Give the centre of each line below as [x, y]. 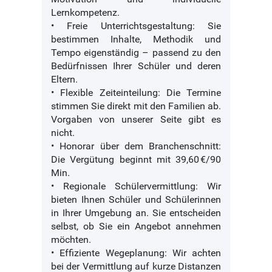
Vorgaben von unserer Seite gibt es [136, 120]
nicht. [63, 133]
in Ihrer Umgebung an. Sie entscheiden [136, 213]
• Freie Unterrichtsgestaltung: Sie [136, 26]
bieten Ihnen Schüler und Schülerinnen [136, 200]
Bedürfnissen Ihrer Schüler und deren [136, 66]
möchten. [71, 240]
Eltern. [64, 80]
